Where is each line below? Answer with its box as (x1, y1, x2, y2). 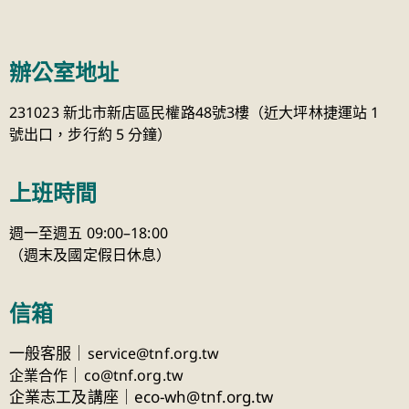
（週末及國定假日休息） (9, 244, 172, 265)
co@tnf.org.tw (83, 364, 184, 385)
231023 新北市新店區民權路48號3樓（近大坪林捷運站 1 (9, 101, 380, 122)
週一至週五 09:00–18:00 (9, 222, 168, 243)
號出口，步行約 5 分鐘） (9, 123, 173, 144)
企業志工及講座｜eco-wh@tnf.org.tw (9, 385, 274, 407)
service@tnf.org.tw (87, 342, 220, 363)
